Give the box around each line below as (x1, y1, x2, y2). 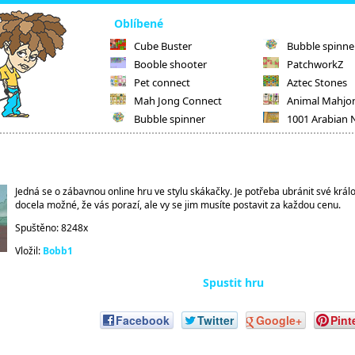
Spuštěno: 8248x (15, 221, 88, 235)
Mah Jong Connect (134, 94, 222, 108)
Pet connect (134, 75, 190, 90)
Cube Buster (134, 39, 192, 53)
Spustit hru (202, 275, 264, 290)
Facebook (115, 312, 170, 329)
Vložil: (15, 244, 43, 258)
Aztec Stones (287, 75, 348, 90)
